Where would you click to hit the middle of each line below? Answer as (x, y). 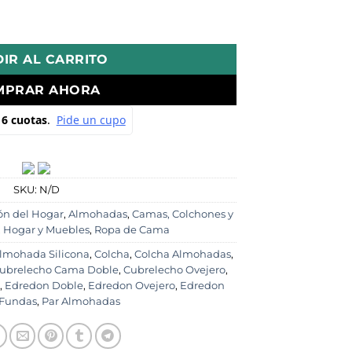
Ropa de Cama (132, 229)
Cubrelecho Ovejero (174, 269)
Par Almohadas (81, 301)
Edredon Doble (44, 285)
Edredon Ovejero (132, 285)
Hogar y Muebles (46, 229)
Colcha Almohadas (183, 254)
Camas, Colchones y (182, 214)
